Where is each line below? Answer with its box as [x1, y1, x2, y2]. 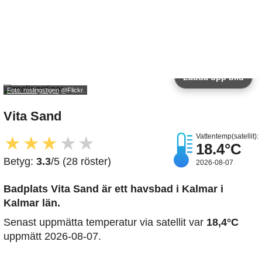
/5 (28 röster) [51, 156, 111, 168]
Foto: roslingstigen [6, 86, 59, 94]
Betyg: [4, 156, 36, 168]
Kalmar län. [4, 197, 60, 209]
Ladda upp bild [183, 73, 244, 82]
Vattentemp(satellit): [196, 132, 258, 141]
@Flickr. [58, 86, 84, 94]
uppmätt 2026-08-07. [4, 230, 101, 243]
